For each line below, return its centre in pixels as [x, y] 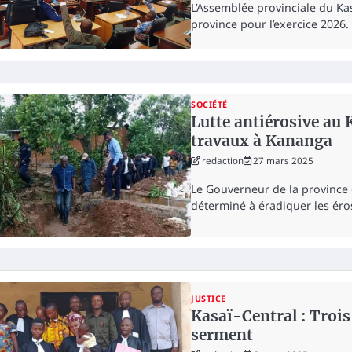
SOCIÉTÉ [209, 105]
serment [222, 335]
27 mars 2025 [284, 161]
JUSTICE [209, 299]
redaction [223, 161]
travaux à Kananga [262, 141]
